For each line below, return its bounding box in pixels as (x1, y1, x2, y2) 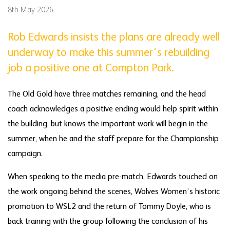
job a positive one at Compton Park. (8, 62, 174, 74)
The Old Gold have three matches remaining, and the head (8, 90, 206, 99)
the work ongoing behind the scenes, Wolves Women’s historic (8, 187, 220, 196)
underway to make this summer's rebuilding (8, 47, 209, 59)
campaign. (8, 149, 43, 158)
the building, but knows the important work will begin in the (8, 120, 208, 128)
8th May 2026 (8, 6, 53, 14)
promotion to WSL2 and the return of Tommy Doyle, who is (8, 202, 211, 211)
